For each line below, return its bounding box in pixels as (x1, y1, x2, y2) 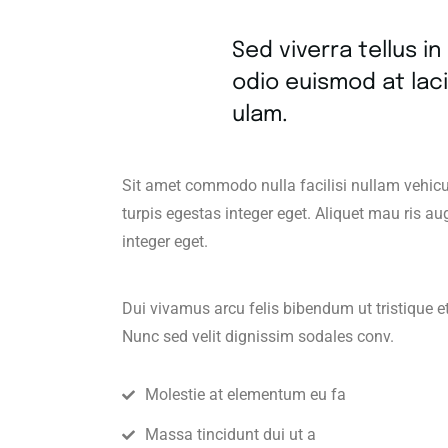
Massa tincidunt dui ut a (145, 424, 316, 444)
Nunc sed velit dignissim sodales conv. (122, 326, 394, 346)
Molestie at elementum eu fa (145, 384, 346, 404)
